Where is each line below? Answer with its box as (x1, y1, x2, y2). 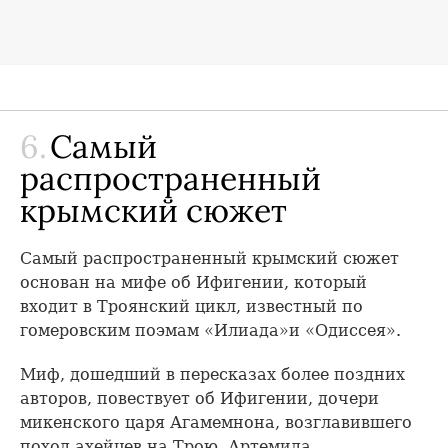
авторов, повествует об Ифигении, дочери (20, 388, 379, 408)
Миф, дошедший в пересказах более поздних (20, 364, 405, 384)
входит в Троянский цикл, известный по (20, 296, 363, 316)
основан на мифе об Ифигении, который (20, 272, 367, 292)
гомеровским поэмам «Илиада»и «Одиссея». (20, 320, 401, 340)
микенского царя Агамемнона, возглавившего (20, 412, 412, 432)
